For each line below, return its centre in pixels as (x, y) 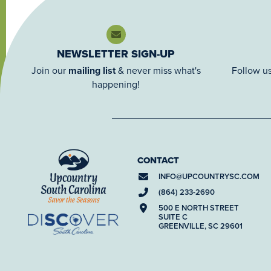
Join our (50, 70)
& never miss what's (158, 70)
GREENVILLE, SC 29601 (201, 226)
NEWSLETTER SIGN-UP (116, 54)
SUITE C (173, 217)
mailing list (92, 70)
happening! (116, 84)
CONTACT (158, 160)
